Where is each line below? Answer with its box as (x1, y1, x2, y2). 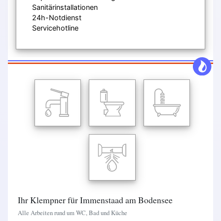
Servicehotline (32, 23, 78, 32)
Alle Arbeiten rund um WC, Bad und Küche (18, 208, 127, 217)
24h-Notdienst (32, 13, 81, 22)
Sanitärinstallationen (32, 2, 98, 11)
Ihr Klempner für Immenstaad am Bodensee (18, 194, 173, 206)
